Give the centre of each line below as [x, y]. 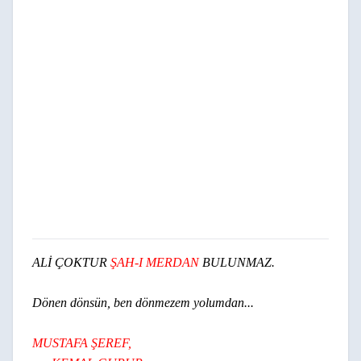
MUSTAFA [62, 343]
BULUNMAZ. [239, 262]
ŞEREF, [111, 343]
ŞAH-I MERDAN [155, 262]
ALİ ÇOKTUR [70, 262]
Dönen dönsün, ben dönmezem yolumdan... [143, 303]
